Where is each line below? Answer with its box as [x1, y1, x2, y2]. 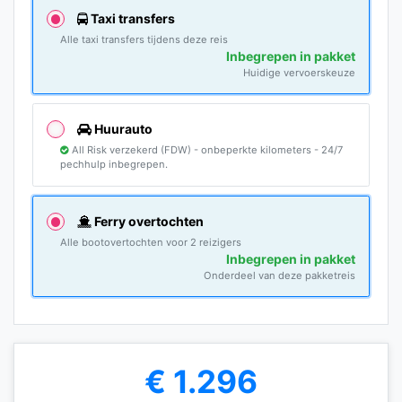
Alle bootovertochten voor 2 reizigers [60, 236, 241, 249]
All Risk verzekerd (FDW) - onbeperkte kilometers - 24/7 [69, 144, 343, 157]
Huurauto [92, 121, 153, 137]
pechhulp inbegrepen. [60, 158, 168, 171]
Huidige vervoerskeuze [243, 66, 355, 80]
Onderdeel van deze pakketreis [204, 269, 355, 283]
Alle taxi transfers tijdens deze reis [60, 33, 228, 47]
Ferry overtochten [92, 214, 204, 230]
